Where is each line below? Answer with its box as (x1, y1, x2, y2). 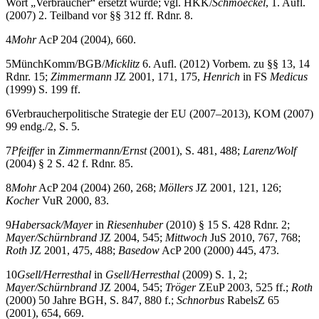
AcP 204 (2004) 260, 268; (36, 181, 159, 194)
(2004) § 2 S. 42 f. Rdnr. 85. (6, 157, 133, 169)
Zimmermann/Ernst (58, 144, 147, 157)
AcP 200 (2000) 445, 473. (159, 244, 279, 256)
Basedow (118, 244, 159, 256)
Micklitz (105, 57, 140, 70)
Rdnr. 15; (6, 70, 51, 83)
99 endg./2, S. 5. (6, 120, 80, 132)
